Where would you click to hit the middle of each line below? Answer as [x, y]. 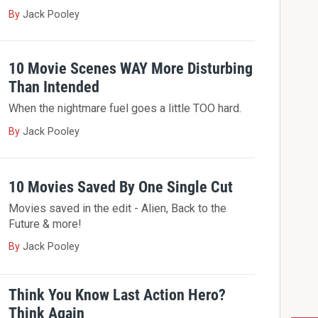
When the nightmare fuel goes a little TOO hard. [125, 109]
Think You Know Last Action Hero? [117, 294]
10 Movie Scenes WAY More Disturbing [131, 68]
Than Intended [54, 86]
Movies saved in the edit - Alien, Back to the [118, 208]
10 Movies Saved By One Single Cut [121, 186]
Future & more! [45, 224]
